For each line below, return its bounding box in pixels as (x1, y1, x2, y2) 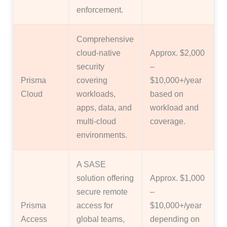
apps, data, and (77, 102, 132, 112)
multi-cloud (77, 116, 116, 126)
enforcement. (77, 5, 123, 14)
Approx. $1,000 (150, 173, 205, 182)
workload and (150, 102, 199, 112)
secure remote (77, 186, 128, 196)
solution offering (77, 173, 134, 182)
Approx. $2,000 (150, 48, 205, 57)
